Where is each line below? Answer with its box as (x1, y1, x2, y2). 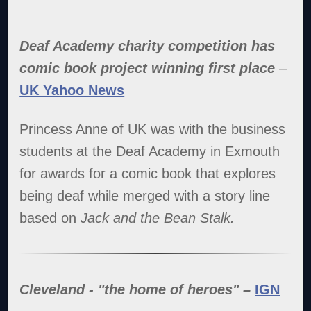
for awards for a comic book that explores (19, 165, 276, 181)
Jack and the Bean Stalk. (81, 210, 235, 226)
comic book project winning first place (19, 60, 276, 76)
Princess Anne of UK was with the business (19, 121, 286, 137)
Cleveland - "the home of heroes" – (19, 281, 255, 297)
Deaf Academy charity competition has (19, 37, 276, 53)
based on (19, 210, 81, 226)
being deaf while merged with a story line (19, 187, 271, 203)
